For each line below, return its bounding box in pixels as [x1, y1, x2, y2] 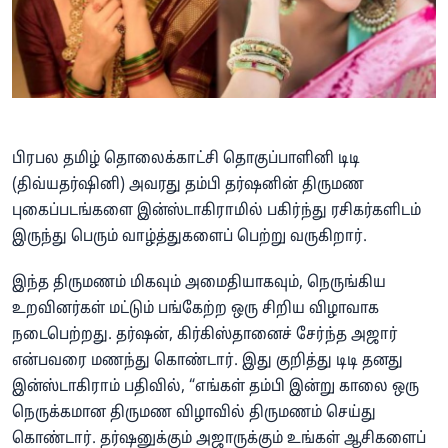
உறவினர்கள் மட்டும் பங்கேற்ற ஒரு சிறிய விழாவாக [12, 299, 379, 320]
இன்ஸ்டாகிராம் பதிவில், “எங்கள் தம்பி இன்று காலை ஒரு [12, 377, 419, 398]
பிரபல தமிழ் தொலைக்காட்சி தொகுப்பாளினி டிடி [12, 149, 360, 170]
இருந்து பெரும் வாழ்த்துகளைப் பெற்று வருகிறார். [12, 227, 367, 248]
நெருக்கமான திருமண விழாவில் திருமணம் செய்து [12, 403, 376, 424]
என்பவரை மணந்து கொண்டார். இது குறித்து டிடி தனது [12, 351, 403, 372]
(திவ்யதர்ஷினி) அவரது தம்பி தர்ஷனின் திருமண [12, 175, 364, 196]
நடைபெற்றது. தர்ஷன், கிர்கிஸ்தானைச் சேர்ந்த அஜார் [12, 325, 398, 346]
